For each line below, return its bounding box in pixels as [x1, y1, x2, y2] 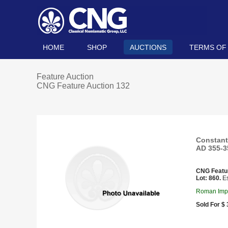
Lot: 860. [196, 175, 221, 182]
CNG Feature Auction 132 [37, 81, 130, 90]
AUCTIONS [130, 43, 166, 51]
